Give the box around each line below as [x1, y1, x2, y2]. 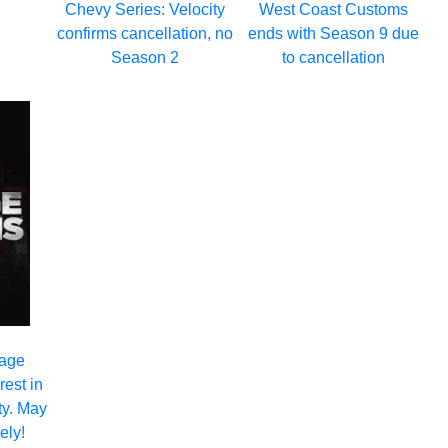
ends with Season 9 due [248, 24, 420, 42]
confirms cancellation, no [56, 24, 233, 42]
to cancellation [282, 48, 386, 66]
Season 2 [110, 48, 179, 66]
